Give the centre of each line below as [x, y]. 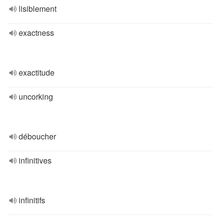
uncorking [36, 96]
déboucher [37, 136]
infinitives [35, 160]
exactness [36, 33]
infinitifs [32, 200]
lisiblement [38, 9]
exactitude [37, 72]
